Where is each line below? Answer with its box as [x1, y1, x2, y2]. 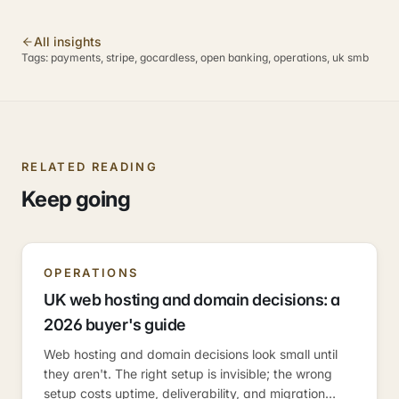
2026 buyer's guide [44, 315, 186, 334]
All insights [34, 34, 102, 49]
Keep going [21, 186, 130, 212]
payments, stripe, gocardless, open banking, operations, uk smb [51, 51, 369, 64]
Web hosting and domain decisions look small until [44, 346, 338, 362]
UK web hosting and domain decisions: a [44, 290, 340, 309]
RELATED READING [21, 159, 159, 174]
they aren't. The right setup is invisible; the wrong [44, 366, 332, 381]
